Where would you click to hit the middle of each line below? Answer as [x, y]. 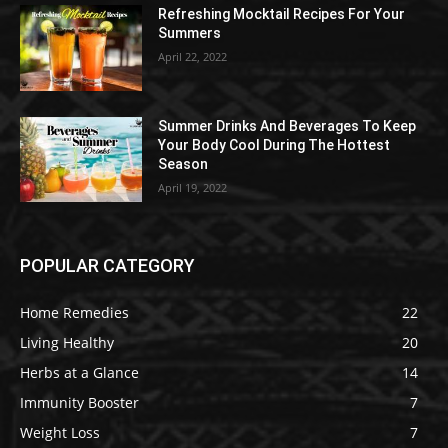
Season [183, 163]
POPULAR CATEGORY [107, 266]
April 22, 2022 [193, 57]
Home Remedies [74, 313]
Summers [190, 33]
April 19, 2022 [193, 187]
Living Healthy [67, 343]
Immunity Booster [79, 403]
